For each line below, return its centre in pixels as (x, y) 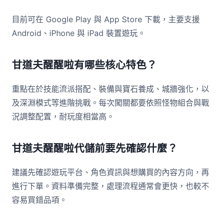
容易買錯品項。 (39, 200)
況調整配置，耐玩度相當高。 (63, 116)
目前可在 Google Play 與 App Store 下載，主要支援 (106, 19)
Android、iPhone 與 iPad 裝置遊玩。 (79, 33)
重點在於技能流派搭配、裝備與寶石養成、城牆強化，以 (110, 89)
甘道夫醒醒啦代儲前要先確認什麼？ (95, 148)
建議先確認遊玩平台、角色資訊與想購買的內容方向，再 (110, 172)
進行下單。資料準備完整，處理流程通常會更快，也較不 (110, 186)
